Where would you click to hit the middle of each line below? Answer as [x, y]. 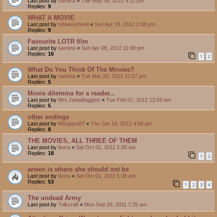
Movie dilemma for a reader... [71, 93]
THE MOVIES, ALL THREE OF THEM [82, 141]
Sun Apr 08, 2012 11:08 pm [113, 48]
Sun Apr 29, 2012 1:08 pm [125, 24]
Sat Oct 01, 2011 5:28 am [106, 176]
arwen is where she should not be [78, 170]
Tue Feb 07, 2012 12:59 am [139, 100]
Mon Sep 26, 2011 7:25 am [116, 204]
